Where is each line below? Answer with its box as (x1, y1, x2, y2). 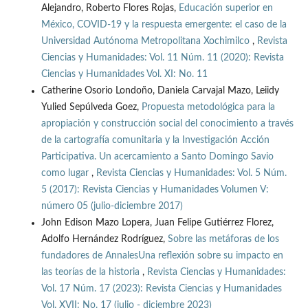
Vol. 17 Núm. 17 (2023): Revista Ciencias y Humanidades (41, 284, 282, 294)
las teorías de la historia (41, 267, 142, 278)
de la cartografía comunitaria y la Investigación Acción (41, 135, 269, 146)
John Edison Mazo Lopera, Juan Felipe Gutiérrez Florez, (41, 218, 274, 228)
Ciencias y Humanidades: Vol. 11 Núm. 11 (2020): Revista (41, 53, 284, 63)
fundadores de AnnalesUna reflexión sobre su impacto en (41, 251, 283, 261)
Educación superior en (178, 3, 273, 14)
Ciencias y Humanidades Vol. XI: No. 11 (41, 69, 208, 80)
